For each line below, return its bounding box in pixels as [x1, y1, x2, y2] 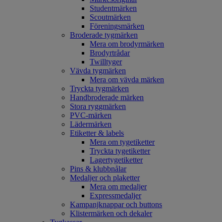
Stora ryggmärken [70, 102, 126, 111]
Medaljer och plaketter [70, 173, 140, 182]
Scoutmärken [90, 13, 131, 21]
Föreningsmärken [90, 22, 145, 30]
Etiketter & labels [70, 129, 124, 137]
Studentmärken [90, 4, 137, 12]
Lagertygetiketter [90, 156, 143, 164]
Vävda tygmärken [70, 66, 126, 75]
